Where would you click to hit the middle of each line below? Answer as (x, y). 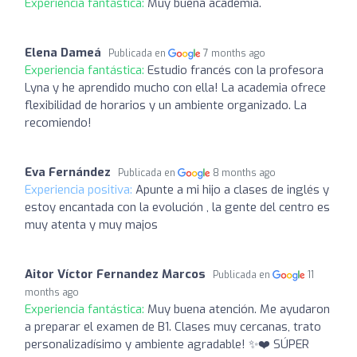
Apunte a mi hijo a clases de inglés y (232, 189)
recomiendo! (58, 122)
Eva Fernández (68, 172)
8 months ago (245, 173)
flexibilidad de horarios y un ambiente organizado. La (166, 105)
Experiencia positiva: (80, 189)
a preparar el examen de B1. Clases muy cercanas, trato (173, 326)
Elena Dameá (63, 52)
